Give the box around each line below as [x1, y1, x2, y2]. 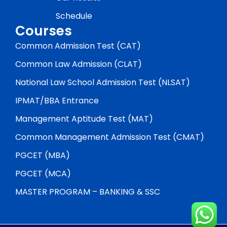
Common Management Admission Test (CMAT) [15, 131, 204, 143]
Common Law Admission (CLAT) [15, 58, 142, 70]
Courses [15, 22, 72, 41]
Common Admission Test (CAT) [15, 40, 141, 52]
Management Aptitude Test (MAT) [15, 113, 153, 125]
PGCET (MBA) [15, 149, 70, 162]
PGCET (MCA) [15, 168, 71, 180]
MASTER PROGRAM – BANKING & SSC [15, 186, 160, 198]
